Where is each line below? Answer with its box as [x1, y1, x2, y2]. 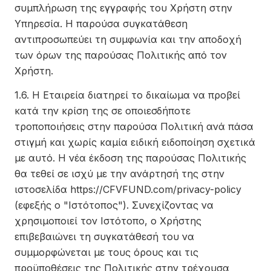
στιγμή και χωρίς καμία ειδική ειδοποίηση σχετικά [15, 136, 255, 148]
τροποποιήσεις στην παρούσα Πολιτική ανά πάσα [15, 120, 253, 132]
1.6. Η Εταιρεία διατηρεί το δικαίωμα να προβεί [15, 89, 240, 101]
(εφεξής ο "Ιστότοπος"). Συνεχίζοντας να [15, 199, 214, 211]
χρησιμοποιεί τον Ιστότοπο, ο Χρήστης [15, 215, 201, 227]
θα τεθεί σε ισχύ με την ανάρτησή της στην [15, 168, 224, 180]
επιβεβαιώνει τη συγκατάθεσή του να [15, 230, 194, 243]
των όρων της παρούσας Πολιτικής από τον [15, 49, 227, 61]
